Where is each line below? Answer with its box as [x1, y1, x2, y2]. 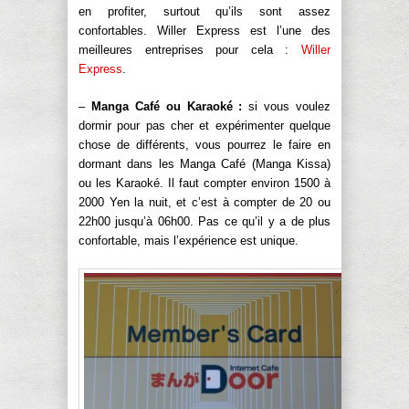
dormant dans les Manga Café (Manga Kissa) [79, 157, 330, 172]
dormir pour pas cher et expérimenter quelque [79, 119, 330, 133]
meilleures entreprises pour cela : [79, 43, 301, 58]
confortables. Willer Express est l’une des [79, 24, 330, 38]
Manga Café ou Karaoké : [90, 100, 243, 114]
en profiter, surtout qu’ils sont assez [79, 5, 330, 19]
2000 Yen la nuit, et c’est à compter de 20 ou [79, 195, 330, 210]
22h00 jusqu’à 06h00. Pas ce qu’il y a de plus [79, 215, 330, 229]
